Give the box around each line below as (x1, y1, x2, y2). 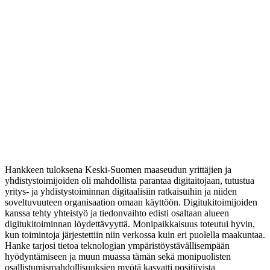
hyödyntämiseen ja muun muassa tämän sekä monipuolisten (5, 251, 231, 262)
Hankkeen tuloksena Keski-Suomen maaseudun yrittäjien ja (5, 164, 231, 175)
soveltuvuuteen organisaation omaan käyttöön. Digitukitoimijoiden (5, 196, 257, 207)
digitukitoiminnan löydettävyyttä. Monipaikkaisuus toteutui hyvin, (5, 218, 255, 229)
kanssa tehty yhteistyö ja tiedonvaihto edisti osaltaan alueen (5, 207, 229, 218)
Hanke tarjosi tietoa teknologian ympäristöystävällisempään (5, 240, 230, 251)
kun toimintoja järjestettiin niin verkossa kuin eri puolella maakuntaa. (5, 229, 265, 240)
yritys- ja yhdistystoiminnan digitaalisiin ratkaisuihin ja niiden (5, 186, 237, 196)
